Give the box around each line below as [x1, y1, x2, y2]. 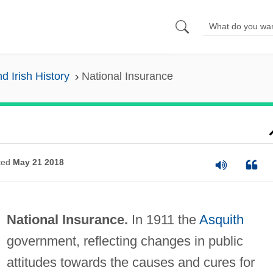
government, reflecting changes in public [6, 233, 243, 249]
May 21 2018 [12, 157, 64, 168]
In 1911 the [127, 211, 199, 227]
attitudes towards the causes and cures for [6, 254, 255, 270]
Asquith [199, 211, 244, 227]
